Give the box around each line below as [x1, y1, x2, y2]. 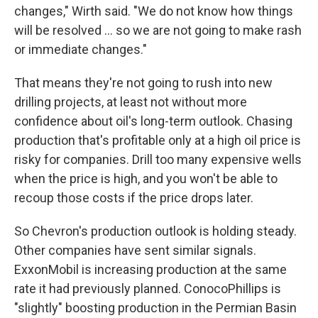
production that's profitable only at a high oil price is [14, 133, 301, 148]
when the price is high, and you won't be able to [14, 171, 278, 186]
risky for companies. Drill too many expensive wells [14, 152, 302, 167]
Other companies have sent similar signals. [14, 243, 256, 258]
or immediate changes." [14, 42, 147, 57]
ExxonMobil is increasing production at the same [14, 262, 287, 277]
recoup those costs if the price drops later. [14, 190, 253, 205]
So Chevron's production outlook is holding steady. [14, 224, 297, 238]
